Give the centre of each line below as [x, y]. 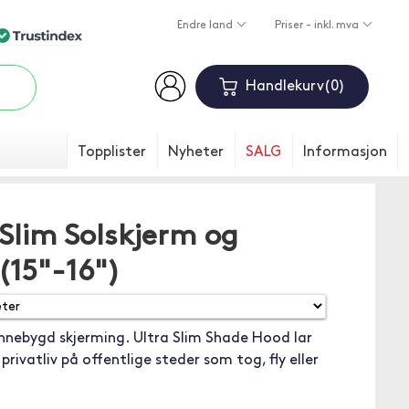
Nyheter [196, 152]
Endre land [206, 26]
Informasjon [345, 152]
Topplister [112, 152]
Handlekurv [284, 87]
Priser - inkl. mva [318, 26]
